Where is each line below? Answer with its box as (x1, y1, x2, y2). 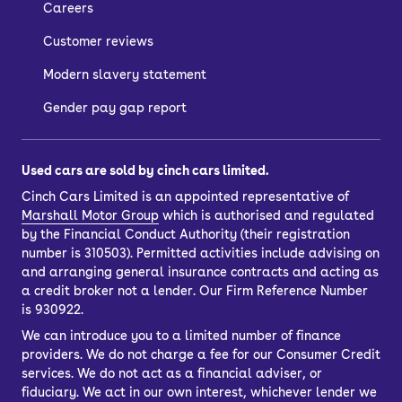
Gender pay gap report (43, 100, 187, 116)
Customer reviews (43, 34, 153, 49)
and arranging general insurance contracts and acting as (22, 265, 379, 280)
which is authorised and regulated (162, 208, 374, 223)
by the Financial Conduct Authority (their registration (22, 227, 350, 242)
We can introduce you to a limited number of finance (22, 328, 341, 344)
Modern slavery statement (43, 67, 206, 83)
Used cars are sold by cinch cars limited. (22, 163, 268, 179)
